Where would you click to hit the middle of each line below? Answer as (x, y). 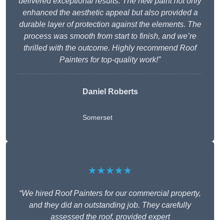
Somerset (97, 118)
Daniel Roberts (110, 92)
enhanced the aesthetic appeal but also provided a (110, 13)
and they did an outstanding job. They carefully (110, 205)
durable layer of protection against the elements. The (110, 25)
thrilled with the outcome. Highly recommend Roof (110, 48)
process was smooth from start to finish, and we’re (110, 36)
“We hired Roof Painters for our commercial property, (110, 193)
